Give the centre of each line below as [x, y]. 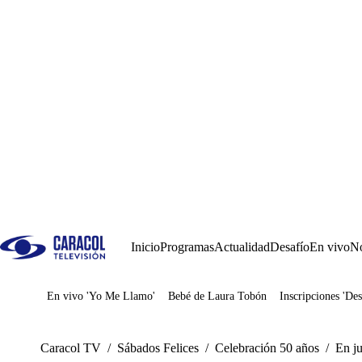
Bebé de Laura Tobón [217, 296]
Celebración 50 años [267, 348]
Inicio [145, 247]
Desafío [290, 247]
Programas [187, 247]
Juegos [88, 302]
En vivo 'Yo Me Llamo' [101, 296]
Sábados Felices [158, 348]
